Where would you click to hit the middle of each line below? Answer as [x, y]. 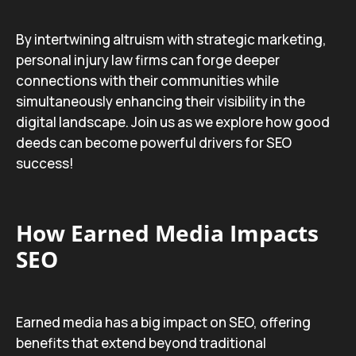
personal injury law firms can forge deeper [148, 60]
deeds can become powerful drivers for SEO [154, 143]
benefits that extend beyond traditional [141, 343]
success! [45, 163]
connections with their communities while [147, 81]
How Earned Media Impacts [167, 233]
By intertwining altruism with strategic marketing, [171, 39]
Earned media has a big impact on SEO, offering [163, 322]
